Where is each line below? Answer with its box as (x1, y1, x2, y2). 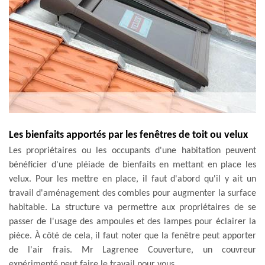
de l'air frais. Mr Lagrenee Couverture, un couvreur (9, 245, 256, 255)
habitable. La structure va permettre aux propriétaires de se (9, 202, 256, 212)
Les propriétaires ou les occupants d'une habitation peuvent (9, 146, 256, 156)
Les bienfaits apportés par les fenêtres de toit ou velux (9, 129, 248, 141)
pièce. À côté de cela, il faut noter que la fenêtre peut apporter (9, 231, 256, 241)
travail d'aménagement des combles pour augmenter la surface (9, 188, 256, 198)
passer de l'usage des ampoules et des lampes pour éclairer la (9, 216, 256, 227)
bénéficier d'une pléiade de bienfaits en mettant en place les (9, 160, 256, 170)
